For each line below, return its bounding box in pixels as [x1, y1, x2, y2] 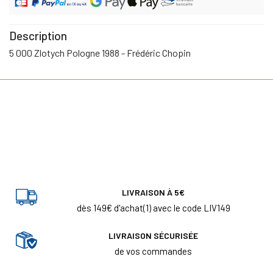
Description [9, 28, 67, 43]
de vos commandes [115, 245, 192, 257]
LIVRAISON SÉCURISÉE [108, 230, 198, 241]
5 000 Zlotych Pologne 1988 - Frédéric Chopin [9, 46, 191, 58]
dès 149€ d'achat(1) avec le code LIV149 [76, 202, 230, 213]
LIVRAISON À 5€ [122, 186, 185, 197]
